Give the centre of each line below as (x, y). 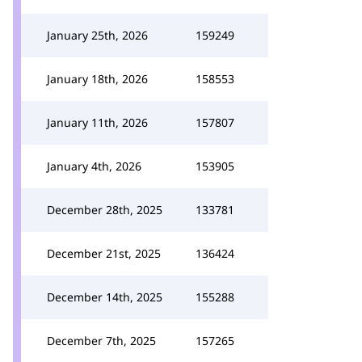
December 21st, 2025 (104, 253)
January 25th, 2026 (97, 35)
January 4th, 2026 (94, 166)
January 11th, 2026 (97, 122)
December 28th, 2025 (105, 210)
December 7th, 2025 (101, 341)
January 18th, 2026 (97, 79)
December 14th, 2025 (105, 297)
